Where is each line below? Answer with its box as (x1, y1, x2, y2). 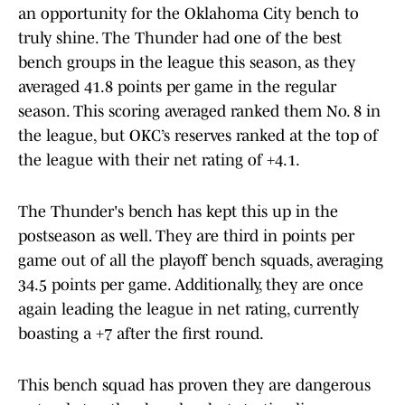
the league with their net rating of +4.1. (18, 151, 300, 170)
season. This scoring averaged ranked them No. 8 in (18, 102, 381, 121)
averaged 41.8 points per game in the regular (18, 78, 336, 97)
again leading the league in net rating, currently (18, 300, 359, 319)
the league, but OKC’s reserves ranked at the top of (18, 127, 378, 146)
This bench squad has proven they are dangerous (18, 376, 371, 395)
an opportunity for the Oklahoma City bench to (18, 5, 359, 24)
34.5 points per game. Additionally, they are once (18, 276, 363, 295)
